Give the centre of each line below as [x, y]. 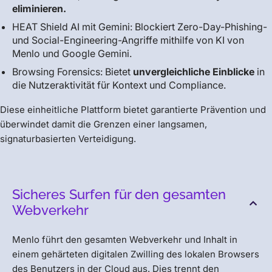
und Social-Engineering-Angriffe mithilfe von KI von [128, 40]
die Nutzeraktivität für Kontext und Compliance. [119, 85]
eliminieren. [39, 9]
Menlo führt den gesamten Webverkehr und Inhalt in [125, 240]
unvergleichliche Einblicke [194, 72]
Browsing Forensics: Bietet [73, 72]
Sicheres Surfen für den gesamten [119, 195]
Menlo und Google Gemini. [72, 54]
